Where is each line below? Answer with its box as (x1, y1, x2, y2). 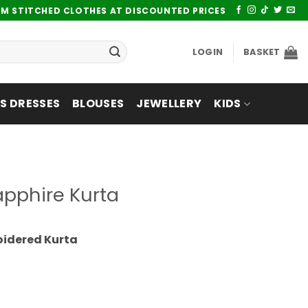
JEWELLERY (136, 96, 202, 111)
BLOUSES (72, 96, 124, 111)
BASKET (243, 45, 280, 58)
